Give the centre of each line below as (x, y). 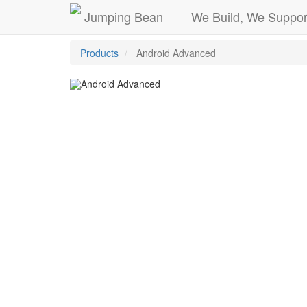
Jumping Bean (124, 16)
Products (99, 53)
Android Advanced (176, 53)
